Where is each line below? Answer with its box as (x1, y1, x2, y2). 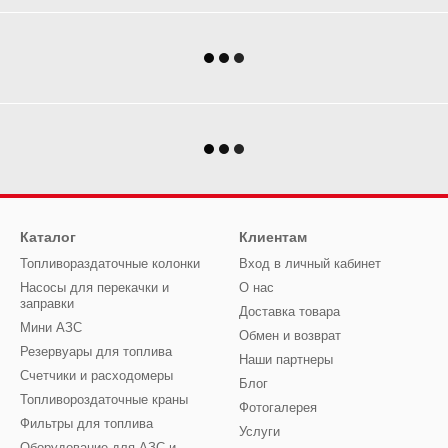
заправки (20, 296, 74, 311)
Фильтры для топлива (20, 416, 153, 431)
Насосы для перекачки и (20, 280, 169, 295)
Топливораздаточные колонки (20, 256, 200, 271)
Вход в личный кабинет (239, 256, 381, 271)
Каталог (20, 229, 76, 245)
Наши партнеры (239, 352, 333, 367)
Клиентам (239, 229, 307, 245)
